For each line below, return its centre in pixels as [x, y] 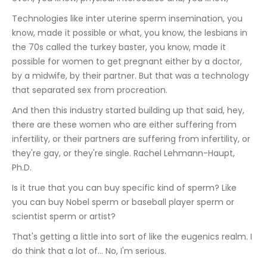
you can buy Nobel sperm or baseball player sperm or [124, 202]
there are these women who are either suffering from [125, 125]
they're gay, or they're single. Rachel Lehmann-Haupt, [125, 153]
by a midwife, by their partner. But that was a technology [132, 76]
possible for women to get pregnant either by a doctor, [128, 61]
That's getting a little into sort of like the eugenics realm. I [133, 237]
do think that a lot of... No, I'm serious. [89, 251]
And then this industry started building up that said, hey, [129, 110]
